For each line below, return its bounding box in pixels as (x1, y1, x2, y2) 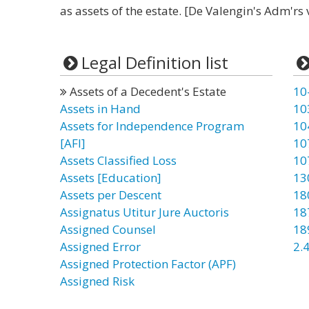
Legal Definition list (81, 51, 228, 74)
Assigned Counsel (60, 221, 156, 237)
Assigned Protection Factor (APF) (60, 256, 236, 272)
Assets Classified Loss (60, 152, 177, 168)
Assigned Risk (60, 273, 134, 289)
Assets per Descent (60, 187, 161, 203)
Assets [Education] (60, 170, 161, 186)
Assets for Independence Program (60, 118, 244, 134)
